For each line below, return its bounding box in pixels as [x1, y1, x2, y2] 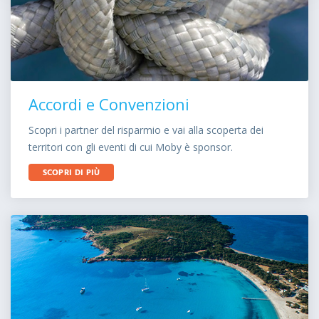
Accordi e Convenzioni [28, 93, 189, 115]
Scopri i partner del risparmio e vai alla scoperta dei [28, 123, 263, 137]
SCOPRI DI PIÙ [42, 166, 100, 180]
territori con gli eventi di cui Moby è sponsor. [28, 140, 233, 154]
